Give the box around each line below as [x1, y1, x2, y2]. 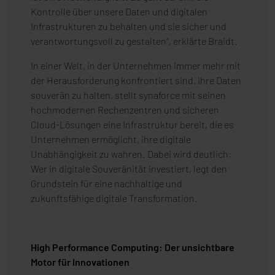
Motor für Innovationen [31, 256, 130, 268]
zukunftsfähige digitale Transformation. [31, 192, 198, 204]
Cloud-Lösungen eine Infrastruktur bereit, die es [31, 118, 234, 131]
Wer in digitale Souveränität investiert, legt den [31, 163, 227, 175]
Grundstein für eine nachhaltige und [31, 177, 182, 190]
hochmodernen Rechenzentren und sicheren [31, 104, 219, 116]
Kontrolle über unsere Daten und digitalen [31, 6, 207, 18]
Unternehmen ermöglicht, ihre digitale [31, 133, 191, 145]
